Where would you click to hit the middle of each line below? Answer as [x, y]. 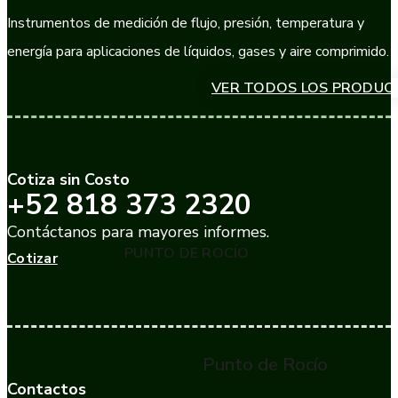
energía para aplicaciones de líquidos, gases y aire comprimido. [198, 52]
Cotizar [32, 259]
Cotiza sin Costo [68, 180]
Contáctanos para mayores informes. [138, 232]
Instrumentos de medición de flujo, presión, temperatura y [186, 24]
